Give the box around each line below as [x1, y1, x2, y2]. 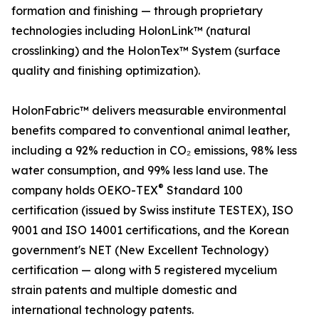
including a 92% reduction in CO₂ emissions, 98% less [11, 143, 297, 158]
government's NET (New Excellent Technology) [11, 243, 268, 258]
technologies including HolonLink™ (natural [11, 23, 251, 38]
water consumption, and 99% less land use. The [11, 163, 268, 178]
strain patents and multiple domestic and [11, 283, 237, 298]
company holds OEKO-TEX [11, 183, 158, 198]
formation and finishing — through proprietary [11, 4, 263, 19]
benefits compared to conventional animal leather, [11, 123, 290, 138]
